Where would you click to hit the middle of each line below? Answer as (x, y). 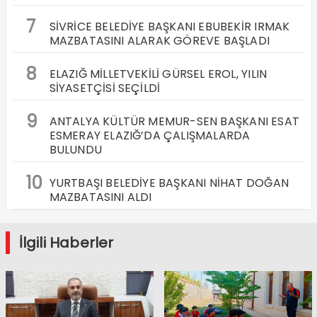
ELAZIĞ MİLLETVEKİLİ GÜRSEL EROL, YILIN (158, 74)
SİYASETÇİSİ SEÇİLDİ (105, 88)
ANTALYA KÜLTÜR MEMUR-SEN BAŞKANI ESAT (174, 121)
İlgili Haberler (66, 242)
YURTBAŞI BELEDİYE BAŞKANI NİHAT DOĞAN (169, 183)
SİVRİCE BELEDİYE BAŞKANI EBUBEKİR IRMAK (169, 26)
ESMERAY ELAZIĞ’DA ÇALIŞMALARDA (150, 135)
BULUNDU (75, 149)
